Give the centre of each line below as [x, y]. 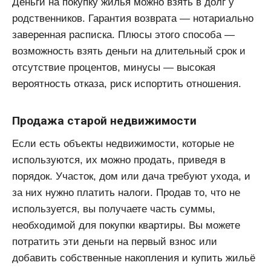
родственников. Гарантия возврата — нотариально [133, 18]
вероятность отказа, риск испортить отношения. [127, 83]
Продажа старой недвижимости [104, 121]
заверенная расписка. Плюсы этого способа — [123, 34]
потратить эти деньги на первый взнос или [115, 241]
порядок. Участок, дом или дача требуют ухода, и [131, 176]
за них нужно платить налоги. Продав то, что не [126, 192]
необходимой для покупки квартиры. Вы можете [126, 225]
